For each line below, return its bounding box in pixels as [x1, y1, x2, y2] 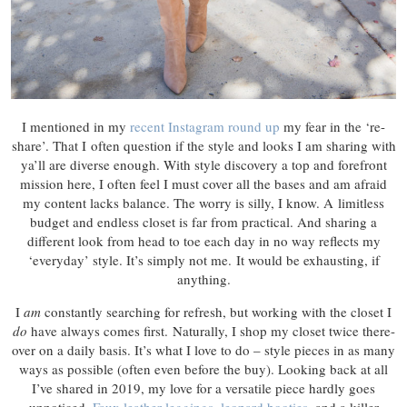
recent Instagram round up [130, 117, 280, 136]
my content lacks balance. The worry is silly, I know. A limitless [23, 194, 384, 213]
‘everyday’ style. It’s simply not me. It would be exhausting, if [27, 251, 380, 270]
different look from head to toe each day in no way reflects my [26, 232, 381, 251]
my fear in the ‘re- [280, 117, 385, 136]
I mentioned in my [22, 117, 130, 136]
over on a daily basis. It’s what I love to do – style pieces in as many [12, 341, 395, 360]
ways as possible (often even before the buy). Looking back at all [19, 360, 388, 379]
